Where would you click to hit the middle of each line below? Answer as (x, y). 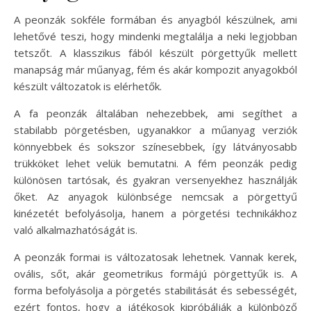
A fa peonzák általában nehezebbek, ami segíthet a (155, 113)
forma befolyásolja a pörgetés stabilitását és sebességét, (155, 290)
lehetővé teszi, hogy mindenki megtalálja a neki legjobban (155, 36)
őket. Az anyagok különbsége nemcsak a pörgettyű (155, 196)
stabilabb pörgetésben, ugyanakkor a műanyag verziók (155, 130)
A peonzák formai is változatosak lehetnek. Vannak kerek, (155, 257)
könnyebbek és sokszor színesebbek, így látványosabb (155, 146)
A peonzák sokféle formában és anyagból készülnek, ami (155, 19)
